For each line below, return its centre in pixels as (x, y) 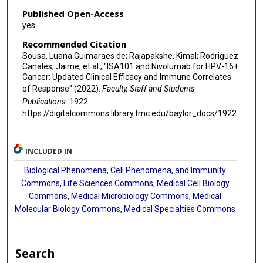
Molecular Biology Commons (68, 209)
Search (35, 253)
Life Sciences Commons (108, 183)
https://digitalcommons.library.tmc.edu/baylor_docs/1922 (129, 113)
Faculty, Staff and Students (148, 88)
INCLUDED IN (49, 151)
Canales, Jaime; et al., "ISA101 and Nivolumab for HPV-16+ (130, 66)
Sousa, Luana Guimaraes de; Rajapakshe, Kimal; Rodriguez (130, 55)
